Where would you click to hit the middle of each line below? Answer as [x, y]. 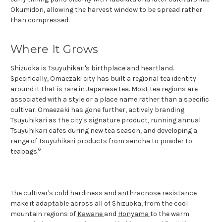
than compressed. [40, 20]
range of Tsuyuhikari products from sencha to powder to [101, 141]
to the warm [170, 214]
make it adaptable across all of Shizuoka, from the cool [99, 203]
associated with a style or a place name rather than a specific [110, 99]
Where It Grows [55, 49]
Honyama [134, 214]
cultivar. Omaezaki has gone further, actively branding [97, 110]
